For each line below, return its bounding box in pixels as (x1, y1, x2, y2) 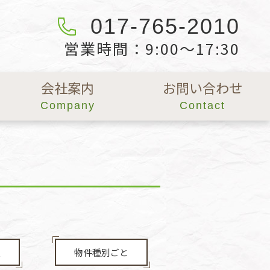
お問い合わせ (163, 78, 242, 97)
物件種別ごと (74, 246, 128, 259)
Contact (180, 99, 225, 111)
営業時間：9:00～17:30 (64, 37, 240, 59)
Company (40, 99, 95, 111)
